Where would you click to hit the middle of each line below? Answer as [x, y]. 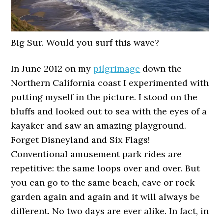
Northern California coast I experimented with [110, 82]
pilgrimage [117, 68]
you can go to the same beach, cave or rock [103, 182]
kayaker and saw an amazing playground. [99, 125]
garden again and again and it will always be [106, 196]
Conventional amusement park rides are [96, 154]
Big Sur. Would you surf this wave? [85, 42]
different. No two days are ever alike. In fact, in [110, 211]
